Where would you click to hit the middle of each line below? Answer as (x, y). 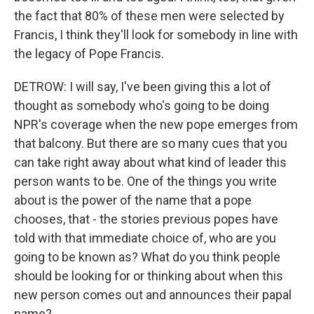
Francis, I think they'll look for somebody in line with (156, 35)
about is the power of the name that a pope (133, 200)
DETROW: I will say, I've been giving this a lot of (143, 87)
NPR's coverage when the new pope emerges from (156, 124)
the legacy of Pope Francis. (89, 54)
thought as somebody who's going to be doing (142, 105)
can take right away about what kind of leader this (150, 162)
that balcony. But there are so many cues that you (151, 143)
